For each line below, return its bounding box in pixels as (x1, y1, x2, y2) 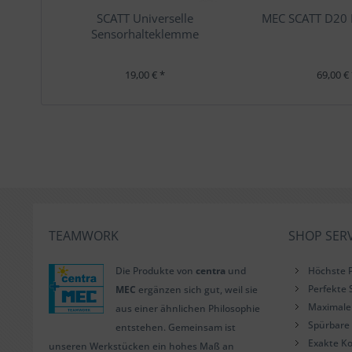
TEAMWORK (49, 227, 119, 244)
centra (196, 264, 225, 277)
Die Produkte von (115, 264, 196, 277)
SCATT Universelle (97, 10, 194, 26)
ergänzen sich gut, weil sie (136, 283, 258, 296)
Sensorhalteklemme (91, 26, 200, 42)
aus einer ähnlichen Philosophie (115, 302, 260, 315)
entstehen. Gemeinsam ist (115, 321, 236, 334)
